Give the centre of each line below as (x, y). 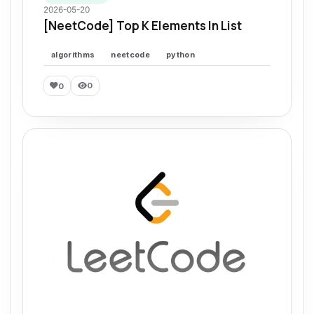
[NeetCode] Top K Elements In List (142, 26)
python (180, 55)
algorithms (73, 55)
